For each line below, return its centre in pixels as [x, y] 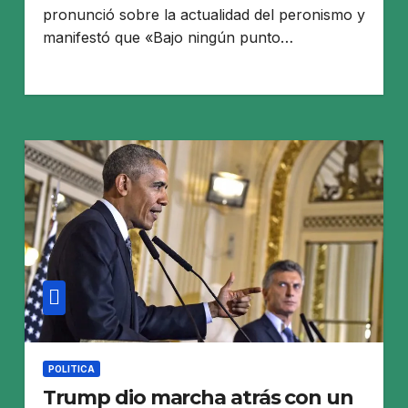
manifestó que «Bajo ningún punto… [168, 37]
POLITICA [71, 368]
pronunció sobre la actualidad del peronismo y [204, 14]
